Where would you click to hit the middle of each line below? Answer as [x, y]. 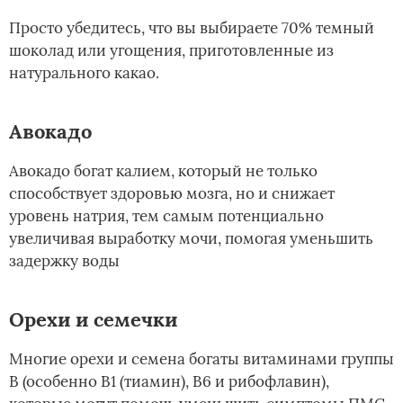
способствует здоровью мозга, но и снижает [172, 194]
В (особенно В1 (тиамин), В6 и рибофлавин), [169, 382]
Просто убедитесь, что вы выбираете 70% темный [192, 28]
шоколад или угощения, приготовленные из [171, 51]
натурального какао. [84, 73]
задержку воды [64, 261]
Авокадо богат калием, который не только [163, 171]
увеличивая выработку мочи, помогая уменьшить [191, 239]
